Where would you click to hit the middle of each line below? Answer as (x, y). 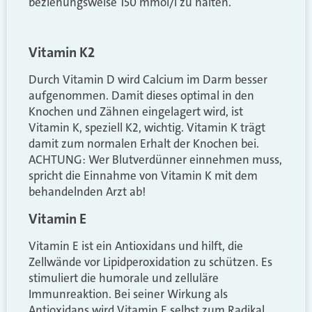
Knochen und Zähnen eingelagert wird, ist (136, 112)
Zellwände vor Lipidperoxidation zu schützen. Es (150, 262)
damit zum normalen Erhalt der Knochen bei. (144, 144)
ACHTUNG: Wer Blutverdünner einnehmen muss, (155, 160)
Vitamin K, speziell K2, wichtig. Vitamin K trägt (147, 128)
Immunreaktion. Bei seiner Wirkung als (128, 294)
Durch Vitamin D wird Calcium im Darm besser (148, 80)
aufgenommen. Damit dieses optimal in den (141, 96)
